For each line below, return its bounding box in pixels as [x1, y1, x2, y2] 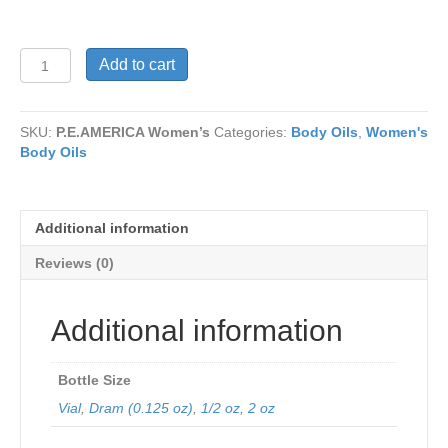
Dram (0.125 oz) [89, 400, 193, 416]
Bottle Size [58, 372, 131, 388]
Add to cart [98, 56, 175, 73]
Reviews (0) [35, 255, 114, 271]
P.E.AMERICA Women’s [56, 124, 210, 140]
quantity [19, 89, 76, 105]
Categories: [214, 124, 291, 140]
